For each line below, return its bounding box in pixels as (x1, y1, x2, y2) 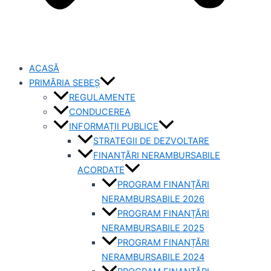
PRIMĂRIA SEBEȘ (29, 77, 100, 89)
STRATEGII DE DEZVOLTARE (93, 135, 209, 147)
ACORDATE (77, 165, 125, 176)
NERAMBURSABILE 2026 (102, 194, 204, 205)
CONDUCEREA (69, 106, 131, 118)
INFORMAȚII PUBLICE (69, 121, 158, 132)
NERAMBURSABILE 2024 (102, 252, 204, 263)
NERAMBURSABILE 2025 (102, 223, 204, 234)
